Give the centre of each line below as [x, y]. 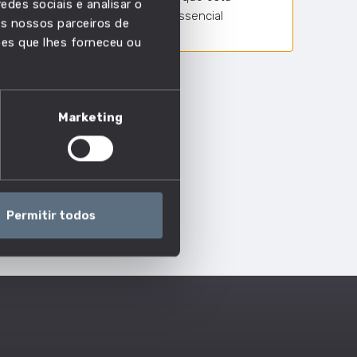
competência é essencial [154, 16]
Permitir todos [51, 216]
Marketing [90, 118]
